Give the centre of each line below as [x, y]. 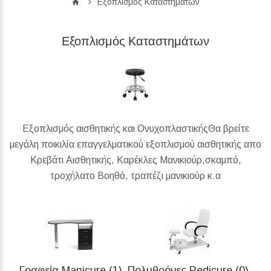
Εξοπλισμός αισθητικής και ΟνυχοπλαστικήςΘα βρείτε [135, 128]
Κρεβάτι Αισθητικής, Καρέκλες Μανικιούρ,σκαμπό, [135, 160]
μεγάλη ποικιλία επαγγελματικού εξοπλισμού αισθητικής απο [135, 144]
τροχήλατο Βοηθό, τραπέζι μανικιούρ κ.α [135, 175]
